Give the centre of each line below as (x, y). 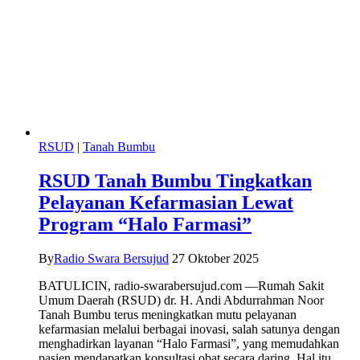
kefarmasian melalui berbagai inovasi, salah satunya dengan (189, 329)
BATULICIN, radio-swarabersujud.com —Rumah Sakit (181, 285)
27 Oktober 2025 (215, 258)
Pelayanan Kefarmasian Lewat (166, 202)
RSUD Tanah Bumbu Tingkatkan (175, 180)
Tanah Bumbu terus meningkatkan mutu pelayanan (168, 314)
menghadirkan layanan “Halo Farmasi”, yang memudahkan (189, 343)
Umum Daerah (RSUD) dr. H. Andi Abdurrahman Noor (181, 300)
